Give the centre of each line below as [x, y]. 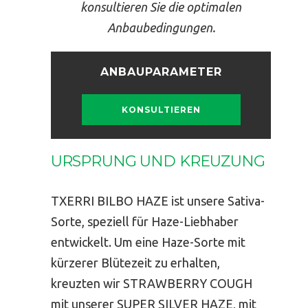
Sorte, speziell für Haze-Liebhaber [145, 221]
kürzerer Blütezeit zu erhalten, [135, 262]
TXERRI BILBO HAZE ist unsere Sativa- [158, 200]
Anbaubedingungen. [161, 27]
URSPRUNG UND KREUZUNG [158, 161]
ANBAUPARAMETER [161, 71]
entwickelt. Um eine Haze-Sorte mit [148, 242]
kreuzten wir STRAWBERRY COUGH [152, 283]
